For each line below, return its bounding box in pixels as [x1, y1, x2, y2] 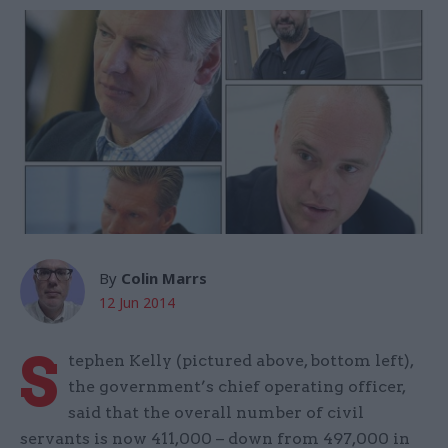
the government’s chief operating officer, [68, 377, 405, 397]
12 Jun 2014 [99, 293, 175, 313]
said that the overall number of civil [68, 403, 364, 423]
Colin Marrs [121, 268, 207, 289]
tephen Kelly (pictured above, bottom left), [68, 351, 413, 371]
